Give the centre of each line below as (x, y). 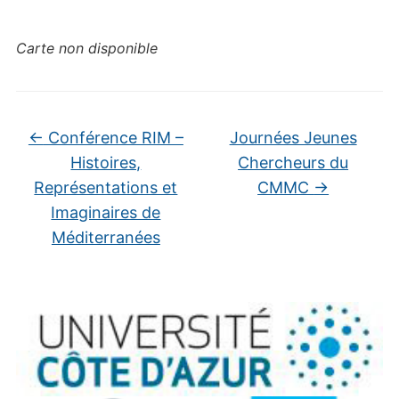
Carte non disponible (86, 48)
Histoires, (106, 163)
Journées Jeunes (293, 138)
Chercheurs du (293, 163)
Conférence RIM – (113, 138)
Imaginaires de (106, 212)
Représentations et (106, 187)
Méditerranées (106, 237)
